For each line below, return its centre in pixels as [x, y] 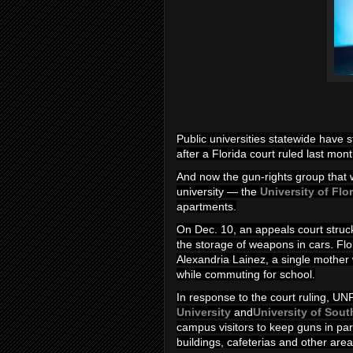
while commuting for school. [246, 274]
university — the [218, 191]
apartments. [206, 206]
